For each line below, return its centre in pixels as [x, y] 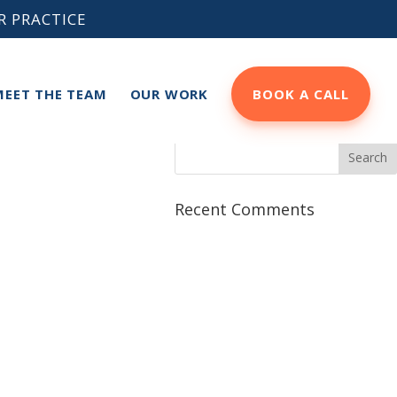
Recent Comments [245, 209]
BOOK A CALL [301, 94]
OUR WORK [169, 94]
